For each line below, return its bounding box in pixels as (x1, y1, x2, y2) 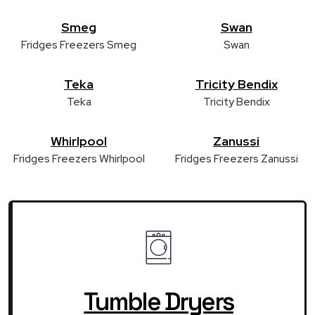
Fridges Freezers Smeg (21, 37, 136, 52)
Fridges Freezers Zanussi (174, 150, 298, 166)
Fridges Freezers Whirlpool (13, 150, 145, 166)
